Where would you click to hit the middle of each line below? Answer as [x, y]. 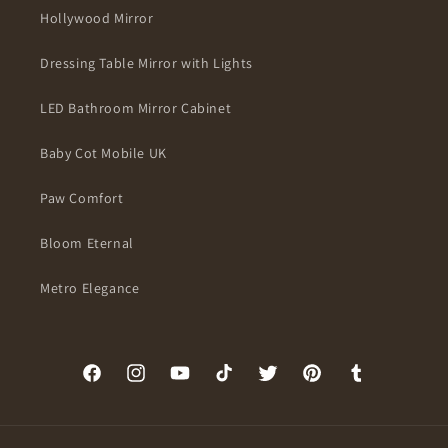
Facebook [122, 387]
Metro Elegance [90, 288]
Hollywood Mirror [97, 18]
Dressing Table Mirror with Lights [146, 63]
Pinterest [340, 387]
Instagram [169, 387]
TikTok [244, 387]
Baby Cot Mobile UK [103, 153]
